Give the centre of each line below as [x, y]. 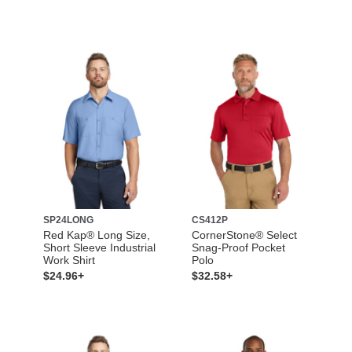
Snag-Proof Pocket [238, 247]
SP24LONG [68, 220]
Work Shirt [69, 260]
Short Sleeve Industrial [99, 247]
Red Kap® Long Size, [96, 235]
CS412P [210, 220]
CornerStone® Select [244, 235]
